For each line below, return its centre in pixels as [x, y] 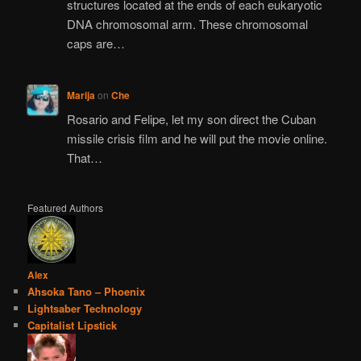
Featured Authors [66, 207]
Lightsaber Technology [85, 308]
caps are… [95, 43]
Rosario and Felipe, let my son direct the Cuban [191, 119]
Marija [81, 95]
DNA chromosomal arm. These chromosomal [187, 23]
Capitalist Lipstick [73, 325]
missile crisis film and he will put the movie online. [197, 139]
